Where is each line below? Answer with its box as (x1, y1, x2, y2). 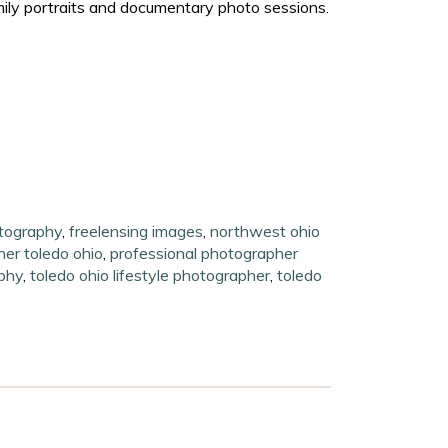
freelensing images (69, 221, 204, 242)
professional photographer (110, 243, 299, 264)
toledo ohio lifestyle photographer (30, 265, 271, 286)
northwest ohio (210, 221, 321, 242)
